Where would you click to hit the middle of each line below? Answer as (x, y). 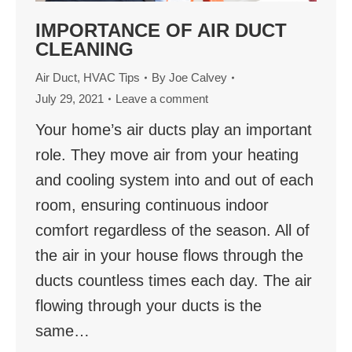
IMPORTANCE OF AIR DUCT (161, 31)
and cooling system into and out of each (174, 180)
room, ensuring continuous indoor (152, 205)
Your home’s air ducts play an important (174, 130)
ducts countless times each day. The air (174, 281)
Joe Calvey (198, 78)
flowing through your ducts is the (148, 306)
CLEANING (84, 49)
